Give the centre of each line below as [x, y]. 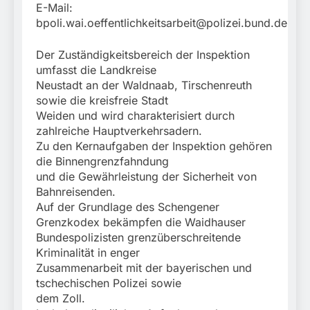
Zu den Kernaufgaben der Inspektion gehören [154, 146]
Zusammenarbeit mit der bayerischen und [144, 268]
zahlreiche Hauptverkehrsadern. [119, 131]
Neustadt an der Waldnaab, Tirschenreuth [144, 85]
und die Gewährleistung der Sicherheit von [146, 177]
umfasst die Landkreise [96, 70]
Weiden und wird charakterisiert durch [135, 116]
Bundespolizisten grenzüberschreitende [138, 238]
